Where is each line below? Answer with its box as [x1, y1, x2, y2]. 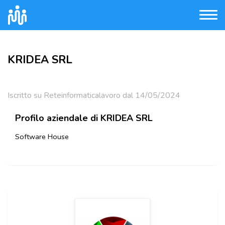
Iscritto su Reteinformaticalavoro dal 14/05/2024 [8, 90, 180, 101]
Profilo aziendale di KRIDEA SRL [15, 112, 153, 124]
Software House [15, 132, 69, 142]
